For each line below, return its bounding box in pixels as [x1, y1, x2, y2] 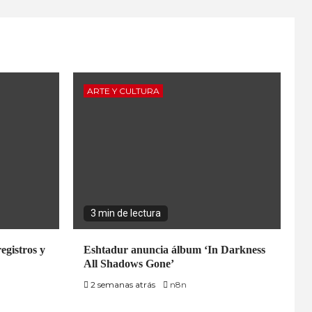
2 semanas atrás [88, 279, 157, 290]
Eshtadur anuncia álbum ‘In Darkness [83, 243, 265, 256]
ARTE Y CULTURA [86, 85, 159, 96]
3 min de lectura [90, 207, 161, 219]
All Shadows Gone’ [83, 257, 174, 270]
